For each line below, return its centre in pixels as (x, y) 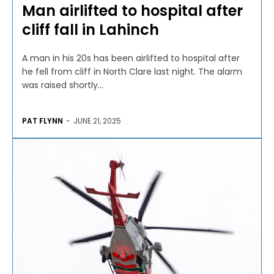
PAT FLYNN (43, 120)
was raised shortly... (63, 85)
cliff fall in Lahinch (91, 29)
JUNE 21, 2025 (97, 120)
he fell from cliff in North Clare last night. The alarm (132, 71)
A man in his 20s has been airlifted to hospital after (131, 58)
